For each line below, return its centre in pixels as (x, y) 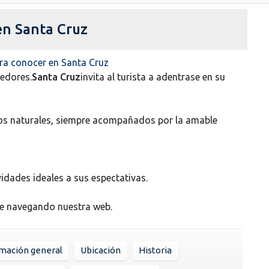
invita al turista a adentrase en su (153, 77)
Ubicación (101, 250)
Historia (155, 250)
